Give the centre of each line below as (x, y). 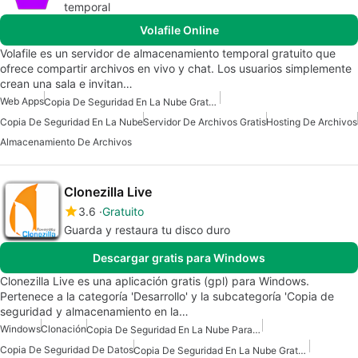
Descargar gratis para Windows (179, 257)
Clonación (64, 328)
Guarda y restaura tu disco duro (147, 229)
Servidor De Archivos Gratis (205, 121)
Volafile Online (179, 30)
